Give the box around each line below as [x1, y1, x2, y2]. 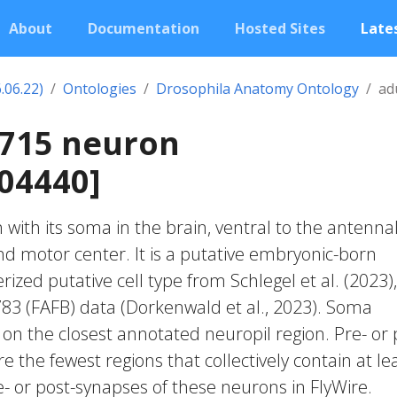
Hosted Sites [235, 19, 325, 38]
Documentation [88, 19, 199, 38]
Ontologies [63, 79, 136, 98]
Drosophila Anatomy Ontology [156, 79, 359, 98]
